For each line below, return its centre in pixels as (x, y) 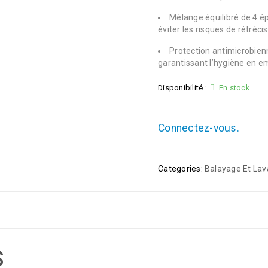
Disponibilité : (182, 88)
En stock (234, 88)
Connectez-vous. (199, 128)
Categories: (180, 169)
